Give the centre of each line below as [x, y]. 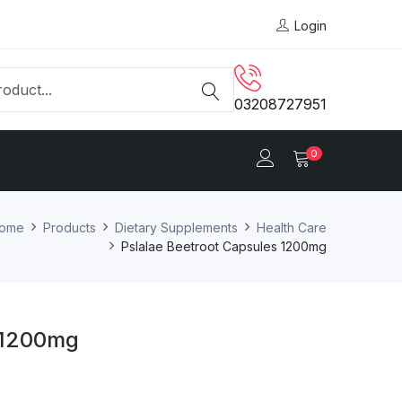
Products [70, 227]
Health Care [292, 227]
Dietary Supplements [176, 227]
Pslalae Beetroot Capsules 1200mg [224, 246]
